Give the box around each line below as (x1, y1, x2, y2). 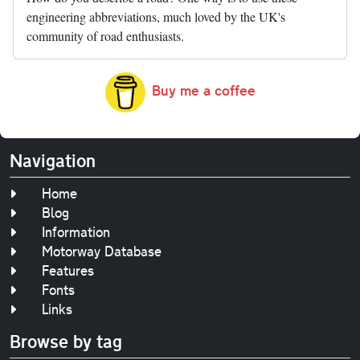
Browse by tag (10, 329, 122, 353)
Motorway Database (42, 242, 162, 260)
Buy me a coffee (151, 80, 256, 100)
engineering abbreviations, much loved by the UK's (27, 7, 285, 25)
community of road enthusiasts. (27, 27, 184, 44)
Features (42, 261, 94, 280)
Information (42, 223, 110, 241)
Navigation (10, 149, 96, 172)
